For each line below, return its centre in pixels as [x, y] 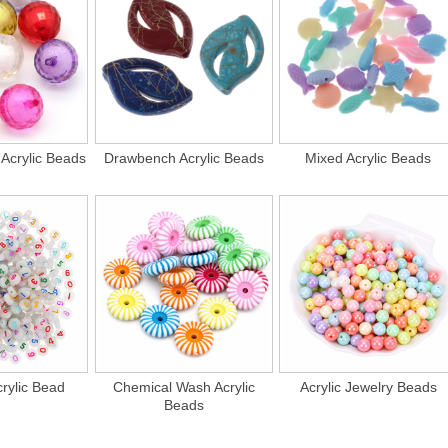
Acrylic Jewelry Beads [368, 386]
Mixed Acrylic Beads [368, 157]
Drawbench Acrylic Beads [183, 157]
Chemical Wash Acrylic [183, 386]
